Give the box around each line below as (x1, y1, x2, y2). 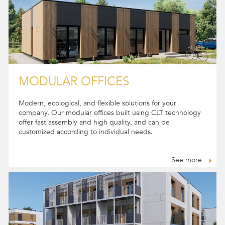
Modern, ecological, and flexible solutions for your (19, 108, 176, 118)
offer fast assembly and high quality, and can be (19, 127, 170, 137)
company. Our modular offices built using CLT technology (19, 118, 201, 127)
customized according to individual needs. (19, 137, 153, 146)
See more (171, 165, 202, 175)
